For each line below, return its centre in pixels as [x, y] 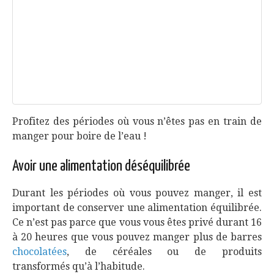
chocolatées [39, 252]
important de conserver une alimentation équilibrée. [137, 208]
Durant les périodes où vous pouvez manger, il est [137, 193]
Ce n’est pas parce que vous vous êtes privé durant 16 [137, 222]
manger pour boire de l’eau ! [80, 136]
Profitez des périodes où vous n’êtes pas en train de [137, 121]
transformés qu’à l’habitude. [79, 266]
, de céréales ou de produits [164, 252]
